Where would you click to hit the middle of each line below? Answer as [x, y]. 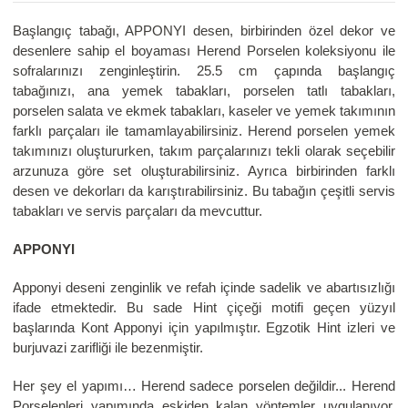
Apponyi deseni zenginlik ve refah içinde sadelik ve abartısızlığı [204, 288]
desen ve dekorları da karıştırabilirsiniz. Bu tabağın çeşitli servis [204, 191]
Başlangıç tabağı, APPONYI [103, 31]
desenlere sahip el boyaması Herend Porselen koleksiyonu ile [204, 51]
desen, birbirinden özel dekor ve [294, 31]
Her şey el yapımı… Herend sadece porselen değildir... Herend [204, 386]
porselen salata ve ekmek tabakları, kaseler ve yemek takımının [204, 111]
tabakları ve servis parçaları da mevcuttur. [138, 211]
